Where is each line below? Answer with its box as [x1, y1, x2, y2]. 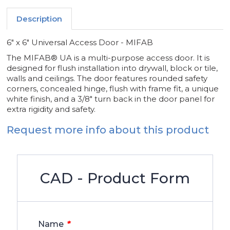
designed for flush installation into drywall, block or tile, [7, 63, 218, 73]
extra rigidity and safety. [7, 104, 96, 114]
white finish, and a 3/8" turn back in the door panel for [7, 94, 215, 104]
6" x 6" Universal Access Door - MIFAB [7, 37, 154, 48]
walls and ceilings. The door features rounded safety [7, 73, 208, 84]
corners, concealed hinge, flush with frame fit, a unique [7, 84, 219, 94]
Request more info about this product [7, 124, 209, 137]
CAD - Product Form [40, 169, 190, 187]
